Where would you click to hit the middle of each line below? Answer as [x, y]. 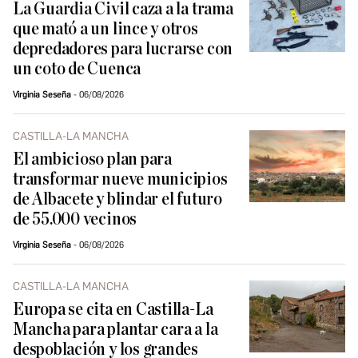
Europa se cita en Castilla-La [113, 310]
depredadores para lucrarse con [123, 50]
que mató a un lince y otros [105, 30]
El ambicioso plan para [92, 160]
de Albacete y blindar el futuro [117, 200]
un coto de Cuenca [77, 70]
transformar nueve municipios [120, 180]
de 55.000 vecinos [75, 220]
